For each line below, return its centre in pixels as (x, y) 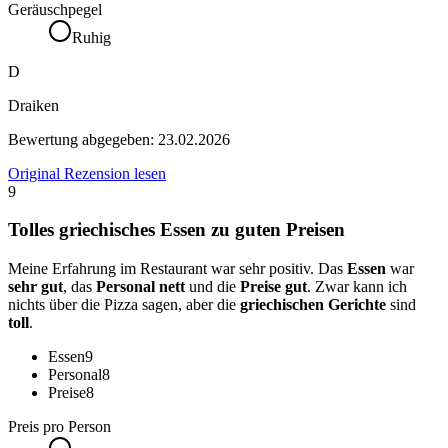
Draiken (33, 105)
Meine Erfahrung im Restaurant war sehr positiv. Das (177, 269)
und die (212, 287)
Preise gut (273, 287)
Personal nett (140, 287)
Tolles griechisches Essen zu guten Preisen (176, 230)
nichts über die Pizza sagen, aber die (124, 305)
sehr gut (35, 287)
